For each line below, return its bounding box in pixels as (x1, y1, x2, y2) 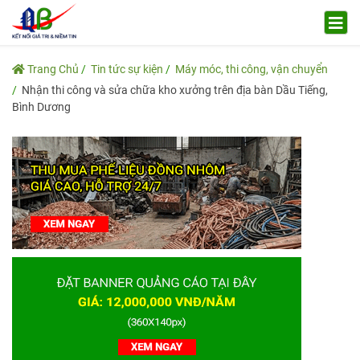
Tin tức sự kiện (91, 62, 163, 76)
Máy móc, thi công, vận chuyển (175, 62, 328, 76)
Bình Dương (12, 100, 71, 113)
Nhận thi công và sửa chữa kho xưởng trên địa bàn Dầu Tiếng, (22, 83, 328, 96)
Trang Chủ (25, 62, 79, 76)
